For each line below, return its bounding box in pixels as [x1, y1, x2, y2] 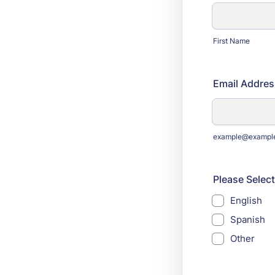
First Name [213, 36, 250, 45]
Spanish [230, 214, 265, 225]
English [230, 195, 262, 206]
